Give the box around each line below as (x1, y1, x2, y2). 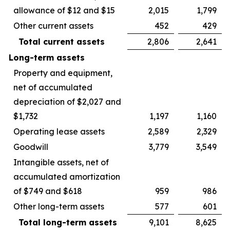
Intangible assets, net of (13, 157, 109, 167)
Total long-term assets (18, 217, 117, 227)
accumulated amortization (13, 171, 120, 182)
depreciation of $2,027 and (13, 97, 121, 107)
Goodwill (13, 142, 48, 152)
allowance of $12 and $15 (13, 5, 115, 15)
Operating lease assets (13, 126, 105, 137)
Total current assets (18, 36, 105, 47)
